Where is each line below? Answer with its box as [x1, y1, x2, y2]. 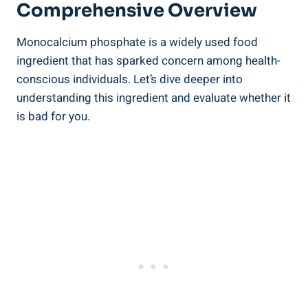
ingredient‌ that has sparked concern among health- [16, 52, 280, 69]
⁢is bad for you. [16, 107, 90, 125]
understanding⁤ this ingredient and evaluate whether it [16, 89, 291, 107]
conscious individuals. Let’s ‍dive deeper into [16, 70, 243, 88]
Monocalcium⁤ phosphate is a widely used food [16, 33, 258, 51]
